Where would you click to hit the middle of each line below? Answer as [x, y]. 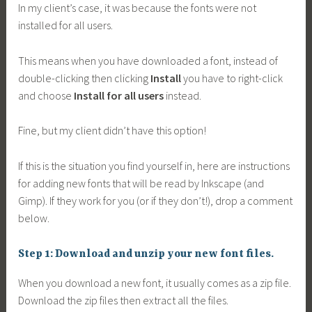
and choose [46, 95]
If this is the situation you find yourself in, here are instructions [154, 165]
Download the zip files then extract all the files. [124, 300]
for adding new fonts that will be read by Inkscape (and [141, 183]
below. [34, 218]
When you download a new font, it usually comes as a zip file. [155, 282]
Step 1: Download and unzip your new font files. [146, 255]
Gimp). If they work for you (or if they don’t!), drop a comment [156, 200]
